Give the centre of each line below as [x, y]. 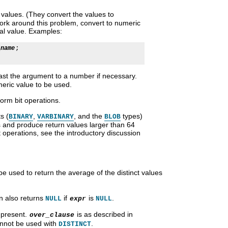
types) [132, 116]
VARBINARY [55, 117]
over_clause [52, 215]
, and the [89, 116]
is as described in [104, 214]
